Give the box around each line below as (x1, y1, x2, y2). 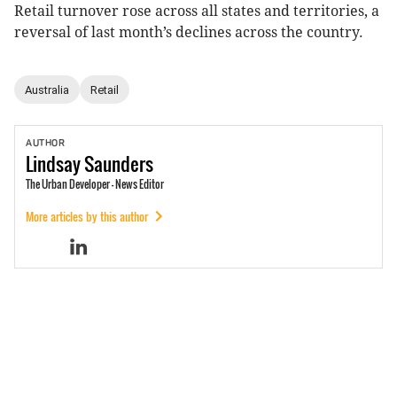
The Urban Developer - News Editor (26, 176, 164, 192)
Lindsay (26, 149, 81, 178)
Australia (25, 82, 69, 97)
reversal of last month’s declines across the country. (14, 24, 363, 42)
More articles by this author (26, 207, 148, 225)
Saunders (84, 149, 153, 178)
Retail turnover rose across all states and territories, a (14, 3, 379, 20)
